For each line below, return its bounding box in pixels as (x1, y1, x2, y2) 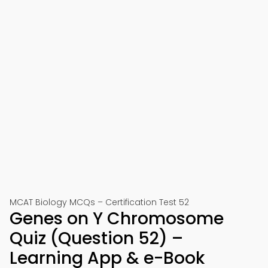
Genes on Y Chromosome (10, 207, 224, 230)
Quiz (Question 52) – (10, 227, 183, 250)
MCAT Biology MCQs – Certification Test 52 (10, 196, 189, 208)
